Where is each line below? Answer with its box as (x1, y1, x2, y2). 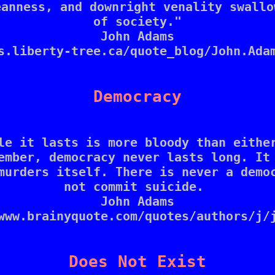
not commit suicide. (64, 179, 211, 194)
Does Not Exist (69, 252, 206, 271)
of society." (93, 14, 182, 29)
